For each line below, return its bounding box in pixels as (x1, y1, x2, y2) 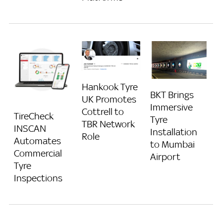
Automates (14, 135, 61, 147)
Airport (150, 151, 180, 162)
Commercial (14, 148, 62, 159)
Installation (150, 126, 197, 137)
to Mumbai (150, 138, 195, 150)
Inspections (14, 172, 62, 184)
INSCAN (14, 123, 46, 134)
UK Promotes (82, 94, 137, 105)
